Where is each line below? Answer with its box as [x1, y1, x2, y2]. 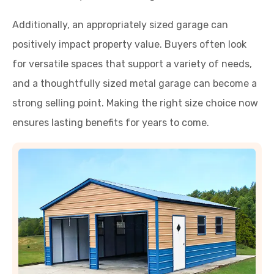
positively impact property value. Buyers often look [12, 38, 246, 50]
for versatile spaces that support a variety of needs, [12, 57, 252, 70]
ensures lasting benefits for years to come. [12, 116, 209, 128]
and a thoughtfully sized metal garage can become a [12, 77, 257, 89]
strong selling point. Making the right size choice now [12, 97, 258, 109]
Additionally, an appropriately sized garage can [12, 18, 228, 31]
